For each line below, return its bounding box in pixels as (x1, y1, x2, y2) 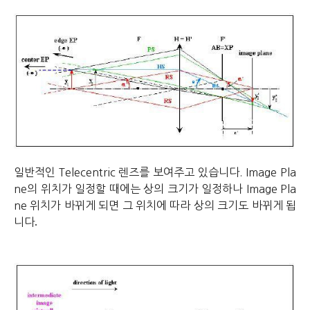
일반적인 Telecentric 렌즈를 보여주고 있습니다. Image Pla (14, 167, 296, 179)
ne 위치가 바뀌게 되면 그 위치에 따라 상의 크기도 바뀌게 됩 (14, 200, 296, 212)
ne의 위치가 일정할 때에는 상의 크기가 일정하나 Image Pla (14, 183, 296, 195)
